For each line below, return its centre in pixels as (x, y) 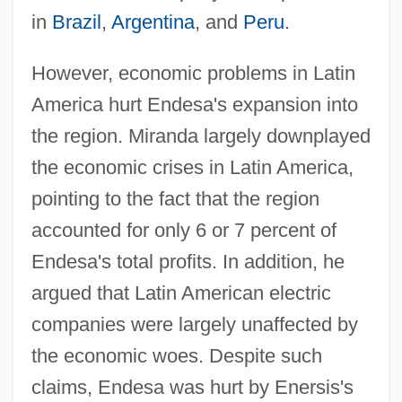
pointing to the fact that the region (175, 198)
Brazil (76, 22)
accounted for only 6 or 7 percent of (184, 230)
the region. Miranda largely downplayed (201, 135)
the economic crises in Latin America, (192, 167)
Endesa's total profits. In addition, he (188, 261)
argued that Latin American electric (181, 293)
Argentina (153, 22)
